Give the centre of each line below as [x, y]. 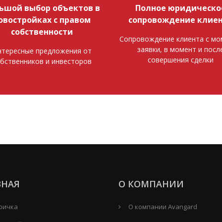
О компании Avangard [163, 207]
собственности [42, 32]
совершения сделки [180, 60]
